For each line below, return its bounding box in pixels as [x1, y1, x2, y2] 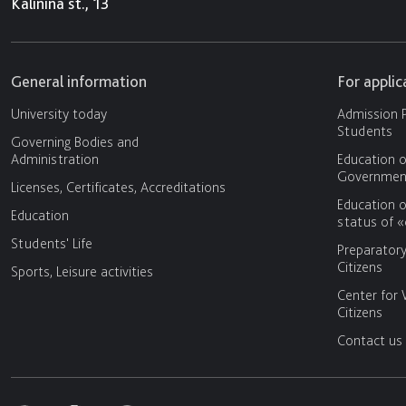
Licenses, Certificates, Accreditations [11, 179, 226, 197]
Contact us [337, 332, 402, 350]
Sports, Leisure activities [11, 263, 153, 281]
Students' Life [11, 235, 92, 253]
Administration [11, 150, 99, 169]
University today [11, 105, 107, 123]
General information [11, 72, 147, 92]
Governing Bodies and [11, 133, 139, 151]
